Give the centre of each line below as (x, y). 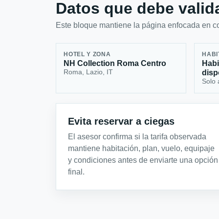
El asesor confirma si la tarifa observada (137, 136)
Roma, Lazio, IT (88, 72)
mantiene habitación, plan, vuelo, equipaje (141, 148)
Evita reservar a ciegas (121, 121)
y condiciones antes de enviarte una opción (143, 160)
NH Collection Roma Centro (115, 64)
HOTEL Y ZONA (87, 55)
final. (76, 172)
